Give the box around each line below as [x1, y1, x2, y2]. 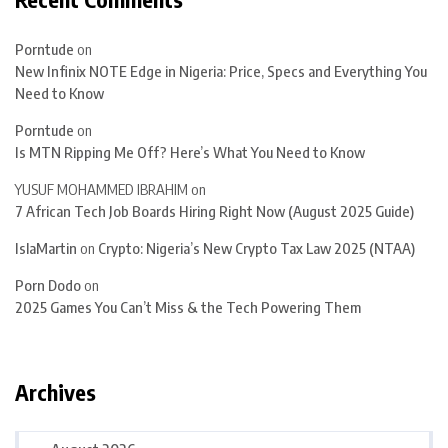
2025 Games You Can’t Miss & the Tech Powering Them [15, 298, 361, 317]
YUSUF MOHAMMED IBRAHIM [15, 180, 188, 199]
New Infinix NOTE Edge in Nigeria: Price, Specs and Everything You [15, 62, 427, 81]
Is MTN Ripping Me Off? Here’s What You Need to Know [15, 143, 365, 162]
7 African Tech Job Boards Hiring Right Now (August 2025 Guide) [15, 202, 414, 221]
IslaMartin [15, 239, 77, 258]
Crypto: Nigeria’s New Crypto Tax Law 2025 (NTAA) [98, 239, 415, 258]
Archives [15, 378, 96, 407]
